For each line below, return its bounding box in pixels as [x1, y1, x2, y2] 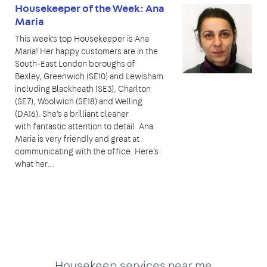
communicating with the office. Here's [15, 145, 159, 157]
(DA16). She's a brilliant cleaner [15, 108, 129, 119]
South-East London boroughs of [15, 58, 135, 69]
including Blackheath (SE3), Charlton [15, 83, 151, 94]
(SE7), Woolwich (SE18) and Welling [15, 95, 142, 107]
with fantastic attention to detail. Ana [15, 120, 153, 132]
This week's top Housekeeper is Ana [15, 33, 149, 44]
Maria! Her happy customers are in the [15, 45, 158, 57]
